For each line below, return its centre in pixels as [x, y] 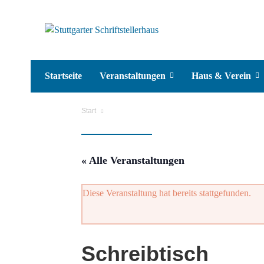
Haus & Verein [221, 76]
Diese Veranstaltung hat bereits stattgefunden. [167, 193]
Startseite [63, 76]
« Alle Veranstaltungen [133, 160]
